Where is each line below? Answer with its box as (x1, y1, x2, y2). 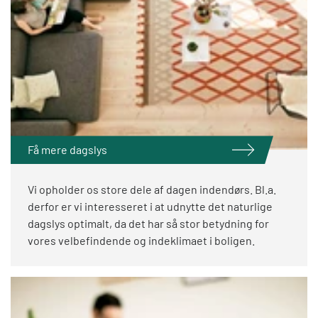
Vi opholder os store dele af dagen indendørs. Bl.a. (28, 182, 276, 197)
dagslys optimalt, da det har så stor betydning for (28, 216, 269, 231)
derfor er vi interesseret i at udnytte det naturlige (28, 199, 273, 214)
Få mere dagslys (28, 143, 107, 157)
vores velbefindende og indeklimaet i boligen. (28, 234, 255, 248)
